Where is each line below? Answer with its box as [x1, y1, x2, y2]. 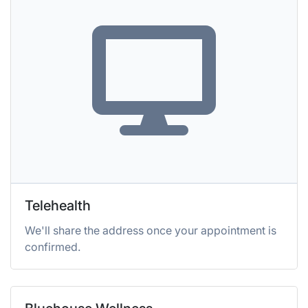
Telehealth [25, 197, 91, 214]
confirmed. [25, 240, 80, 254]
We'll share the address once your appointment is [25, 223, 276, 237]
